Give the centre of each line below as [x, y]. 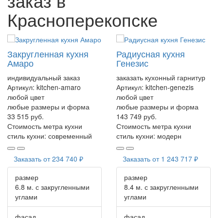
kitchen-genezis [170, 87]
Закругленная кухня [48, 53]
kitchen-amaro [59, 87]
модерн [169, 136]
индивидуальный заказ [44, 77]
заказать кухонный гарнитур [161, 77]
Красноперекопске [82, 19]
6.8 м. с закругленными [52, 187]
